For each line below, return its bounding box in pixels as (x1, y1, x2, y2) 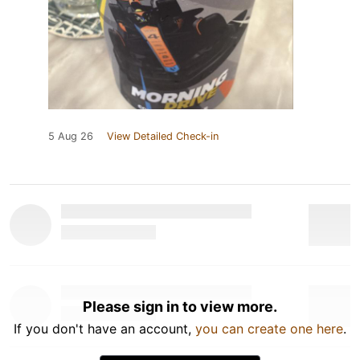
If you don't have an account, (14, 320, 195, 337)
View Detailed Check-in (107, 129, 219, 142)
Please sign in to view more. (83, 297, 277, 315)
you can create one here (195, 320, 343, 337)
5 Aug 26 (48, 129, 93, 142)
